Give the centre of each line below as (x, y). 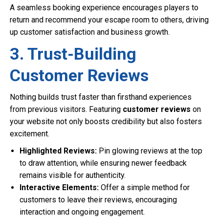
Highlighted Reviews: (58, 151)
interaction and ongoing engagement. (82, 212)
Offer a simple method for (144, 187)
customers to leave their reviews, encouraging (98, 200)
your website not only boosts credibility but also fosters (106, 121)
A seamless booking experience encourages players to (104, 8)
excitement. (30, 134)
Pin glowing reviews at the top (150, 151)
